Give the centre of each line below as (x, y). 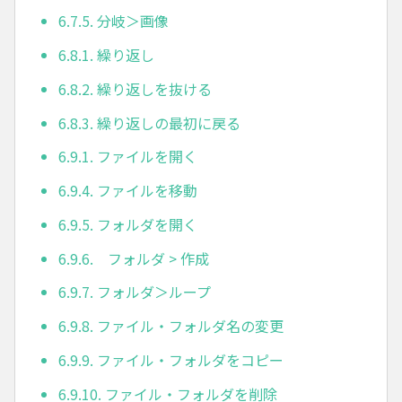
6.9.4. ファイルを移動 (128, 191)
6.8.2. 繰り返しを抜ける (135, 88)
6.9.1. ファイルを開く (128, 157)
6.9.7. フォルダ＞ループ (135, 292)
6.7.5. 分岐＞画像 (114, 21)
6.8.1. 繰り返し (106, 54)
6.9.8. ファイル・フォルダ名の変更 (171, 326)
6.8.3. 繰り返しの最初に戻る (149, 122)
